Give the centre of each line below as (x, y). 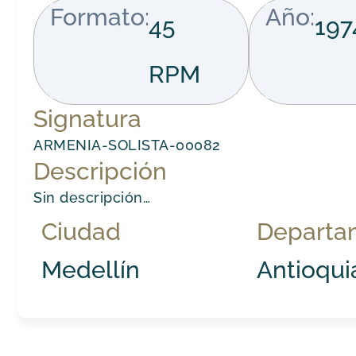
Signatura (88, 118)
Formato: (100, 17)
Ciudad (81, 231)
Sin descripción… (92, 197)
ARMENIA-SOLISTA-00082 (127, 145)
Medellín (91, 269)
